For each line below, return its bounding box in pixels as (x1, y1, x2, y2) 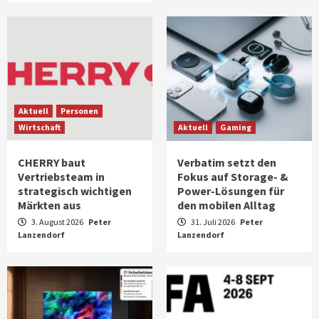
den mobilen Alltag (177, 197, 276, 212)
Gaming (220, 121, 251, 132)
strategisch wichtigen (18, 183, 132, 198)
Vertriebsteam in (18, 169, 105, 184)
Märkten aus (18, 197, 81, 212)
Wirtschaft (19, 121, 61, 132)
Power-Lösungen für (177, 183, 284, 198)
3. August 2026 (30, 216, 85, 227)
